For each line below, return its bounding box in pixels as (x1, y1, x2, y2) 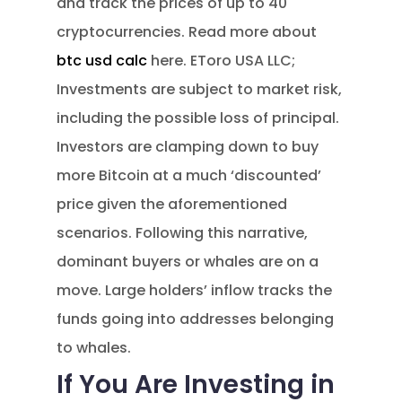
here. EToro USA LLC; (147, 50, 296, 71)
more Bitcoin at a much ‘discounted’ (57, 165, 322, 186)
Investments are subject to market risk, (57, 79, 343, 100)
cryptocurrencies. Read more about (57, 22, 318, 42)
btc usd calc (57, 50, 148, 71)
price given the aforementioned (57, 194, 288, 214)
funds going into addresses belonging (57, 309, 335, 329)
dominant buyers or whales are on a (57, 251, 319, 272)
